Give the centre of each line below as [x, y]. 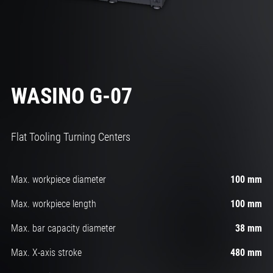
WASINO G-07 [71, 97]
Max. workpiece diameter [58, 180]
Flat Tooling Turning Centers [70, 137]
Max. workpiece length [53, 204]
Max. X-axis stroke [46, 253]
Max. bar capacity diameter [63, 229]
